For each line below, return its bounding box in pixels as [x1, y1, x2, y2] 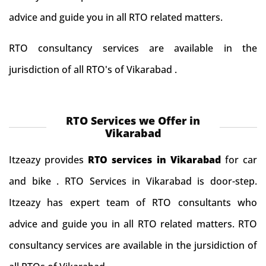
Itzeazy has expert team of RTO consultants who [9, 196, 257, 209]
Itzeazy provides [9, 153, 88, 166]
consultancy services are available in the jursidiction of [9, 239, 257, 252]
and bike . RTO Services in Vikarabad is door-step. [9, 175, 257, 188]
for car [224, 153, 258, 166]
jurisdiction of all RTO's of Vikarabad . [9, 63, 177, 76]
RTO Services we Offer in [66, 113, 200, 128]
